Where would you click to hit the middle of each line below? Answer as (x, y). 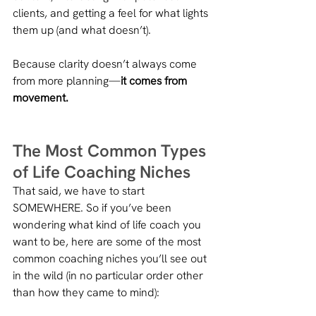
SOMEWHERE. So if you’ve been (93, 207)
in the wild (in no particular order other (109, 275)
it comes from (155, 80)
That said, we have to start (80, 190)
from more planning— (67, 80)
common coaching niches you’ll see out (111, 258)
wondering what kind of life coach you (108, 224)
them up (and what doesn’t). (83, 30)
